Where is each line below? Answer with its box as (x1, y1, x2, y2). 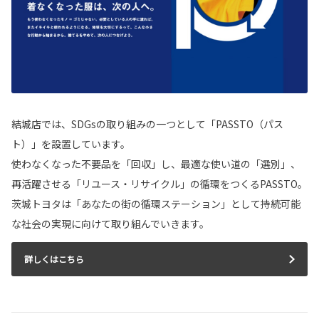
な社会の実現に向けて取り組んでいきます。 (11, 216, 209, 231)
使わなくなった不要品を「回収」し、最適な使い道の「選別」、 (11, 157, 300, 172)
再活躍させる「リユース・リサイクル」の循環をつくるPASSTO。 (11, 177, 308, 192)
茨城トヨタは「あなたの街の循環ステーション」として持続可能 (11, 197, 300, 211)
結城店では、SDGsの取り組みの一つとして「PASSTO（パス (11, 117, 283, 132)
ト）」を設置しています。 (11, 137, 130, 152)
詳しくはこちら (24, 253, 84, 266)
